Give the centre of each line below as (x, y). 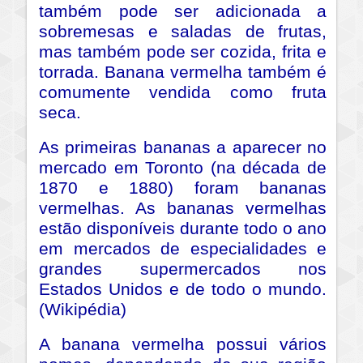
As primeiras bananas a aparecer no (183, 148)
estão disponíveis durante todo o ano (183, 229)
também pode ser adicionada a (183, 12)
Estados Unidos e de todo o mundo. (183, 290)
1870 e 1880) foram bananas (183, 188)
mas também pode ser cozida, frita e (183, 52)
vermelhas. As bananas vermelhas (183, 209)
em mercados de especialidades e (183, 249)
